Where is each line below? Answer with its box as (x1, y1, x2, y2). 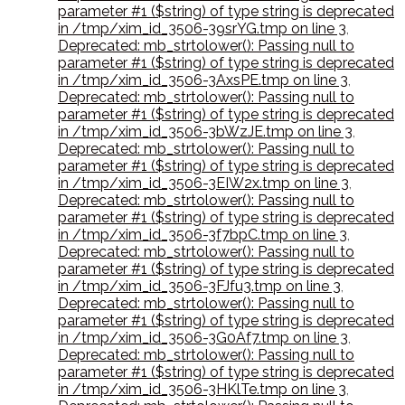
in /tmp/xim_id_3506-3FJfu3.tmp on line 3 (58, 278, 341, 296)
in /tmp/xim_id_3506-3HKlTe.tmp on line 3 (58, 381, 346, 399)
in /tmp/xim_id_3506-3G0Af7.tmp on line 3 (58, 329, 348, 347)
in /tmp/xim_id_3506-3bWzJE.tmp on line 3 (58, 123, 353, 141)
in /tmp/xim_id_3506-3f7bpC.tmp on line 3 (58, 226, 347, 244)
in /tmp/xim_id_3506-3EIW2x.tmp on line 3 (58, 174, 349, 193)
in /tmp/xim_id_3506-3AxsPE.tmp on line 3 (58, 71, 348, 89)
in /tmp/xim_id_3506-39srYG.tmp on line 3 (58, 20, 346, 38)
